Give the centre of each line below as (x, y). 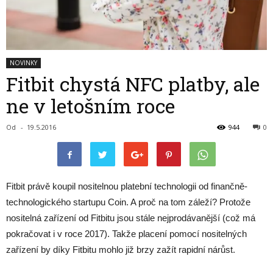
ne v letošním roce (90, 105)
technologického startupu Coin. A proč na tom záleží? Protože (128, 202)
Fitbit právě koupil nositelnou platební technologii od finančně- (127, 186)
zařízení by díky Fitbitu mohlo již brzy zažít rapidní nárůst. (121, 249)
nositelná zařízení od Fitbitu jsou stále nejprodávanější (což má (131, 218)
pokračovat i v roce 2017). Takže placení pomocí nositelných (126, 233)
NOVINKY (23, 62)
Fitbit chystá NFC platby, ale (133, 83)
